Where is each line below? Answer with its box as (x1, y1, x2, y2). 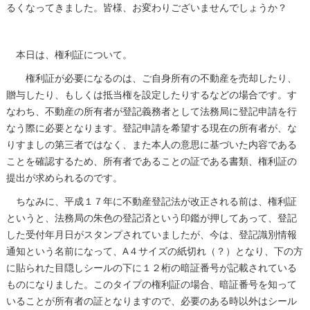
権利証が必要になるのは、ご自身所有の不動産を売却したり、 (6, 71, 297, 84)
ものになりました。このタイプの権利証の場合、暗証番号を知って (6, 277, 297, 291)
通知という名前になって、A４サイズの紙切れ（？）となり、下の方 (6, 244, 303, 257)
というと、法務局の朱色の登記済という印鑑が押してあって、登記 (6, 211, 297, 224)
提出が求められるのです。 (6, 171, 122, 184)
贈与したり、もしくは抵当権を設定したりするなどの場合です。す (6, 88, 297, 101)
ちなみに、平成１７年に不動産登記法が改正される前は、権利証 (6, 194, 297, 208)
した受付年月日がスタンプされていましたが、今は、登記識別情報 (6, 228, 297, 241)
